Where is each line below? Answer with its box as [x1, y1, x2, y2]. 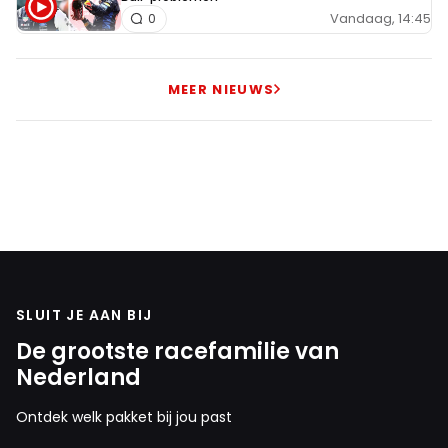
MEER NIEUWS [167, 79, 275, 99]
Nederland [16, 361, 141, 393]
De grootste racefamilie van [16, 335, 339, 367]
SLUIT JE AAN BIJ [16, 304, 153, 325]
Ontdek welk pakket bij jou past [16, 406, 232, 427]
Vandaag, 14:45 [330, 9, 431, 29]
